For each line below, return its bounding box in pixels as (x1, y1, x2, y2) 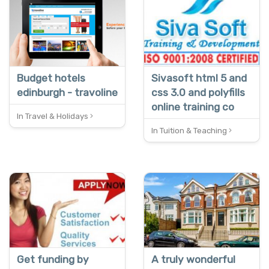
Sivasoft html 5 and (151, 71, 247, 84)
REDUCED (22, 2, 54, 11)
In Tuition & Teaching (151, 125, 229, 135)
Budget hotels (17, 71, 85, 84)
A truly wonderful (151, 253, 235, 265)
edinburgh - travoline (17, 86, 118, 98)
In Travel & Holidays (17, 111, 90, 121)
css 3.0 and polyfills (151, 86, 245, 98)
